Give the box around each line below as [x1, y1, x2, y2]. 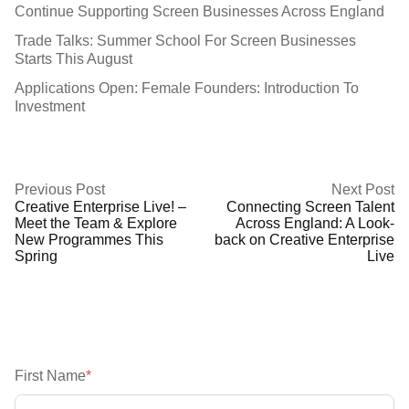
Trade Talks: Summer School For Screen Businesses [15, 32, 356, 48]
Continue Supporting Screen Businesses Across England [15, 3, 384, 19]
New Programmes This [15, 231, 163, 247]
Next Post [331, 181, 394, 197]
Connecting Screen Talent [226, 198, 394, 215]
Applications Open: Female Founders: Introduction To [15, 79, 359, 96]
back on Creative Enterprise [215, 231, 394, 247]
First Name [15, 367, 86, 383]
